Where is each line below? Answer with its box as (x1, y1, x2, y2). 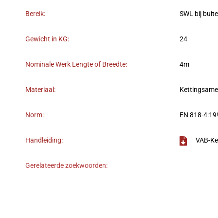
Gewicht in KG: (25, 35, 69, 44)
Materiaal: (25, 86, 55, 94)
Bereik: (25, 10, 45, 18)
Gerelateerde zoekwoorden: (25, 162, 108, 170)
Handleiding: (25, 136, 63, 145)
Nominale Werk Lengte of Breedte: (25, 60, 127, 69)
